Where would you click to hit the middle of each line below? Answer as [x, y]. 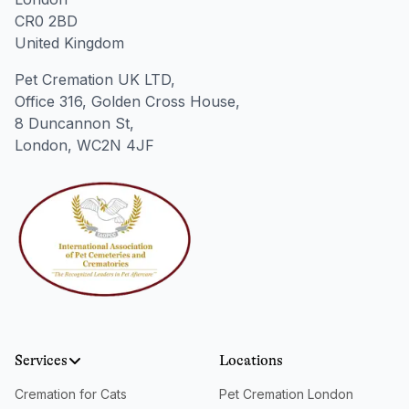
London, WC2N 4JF [84, 146]
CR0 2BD [46, 21]
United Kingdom [69, 43]
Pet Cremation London [286, 394]
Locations [251, 361]
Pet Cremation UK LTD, [95, 80]
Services [41, 361]
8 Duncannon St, [74, 124]
